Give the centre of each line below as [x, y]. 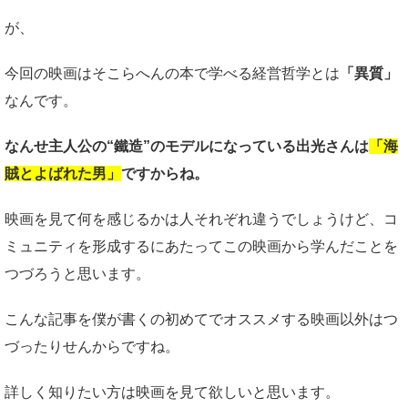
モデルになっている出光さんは [267, 147]
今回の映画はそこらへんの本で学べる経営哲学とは [172, 74]
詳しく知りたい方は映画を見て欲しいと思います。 [172, 393]
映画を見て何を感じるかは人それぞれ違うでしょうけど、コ [201, 219]
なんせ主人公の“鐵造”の [85, 147]
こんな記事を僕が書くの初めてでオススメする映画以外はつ [201, 320]
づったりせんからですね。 [92, 347]
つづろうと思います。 [77, 274]
